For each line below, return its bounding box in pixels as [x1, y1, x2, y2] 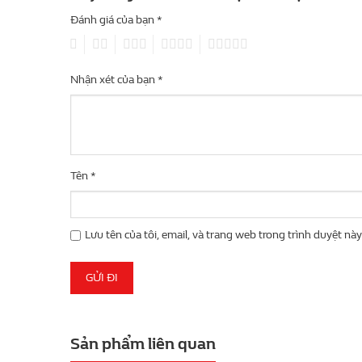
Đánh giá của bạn [70, 13, 157, 27]
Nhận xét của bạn [70, 73, 158, 87]
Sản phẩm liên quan [70, 335, 216, 354]
